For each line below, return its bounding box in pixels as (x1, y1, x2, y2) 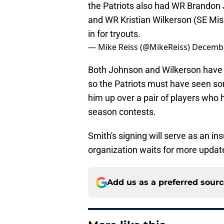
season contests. (88, 106, 156, 117)
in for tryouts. (88, 28, 140, 39)
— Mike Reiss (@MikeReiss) (88, 41, 192, 53)
